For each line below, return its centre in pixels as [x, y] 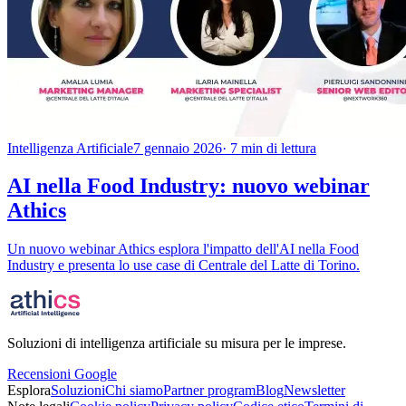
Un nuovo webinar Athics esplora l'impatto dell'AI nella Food [183, 249]
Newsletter [314, 391]
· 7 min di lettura [269, 148]
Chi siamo [134, 391]
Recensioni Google [62, 374]
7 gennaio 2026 [178, 148]
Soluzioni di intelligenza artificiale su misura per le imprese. [177, 343]
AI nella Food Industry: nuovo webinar [188, 186]
